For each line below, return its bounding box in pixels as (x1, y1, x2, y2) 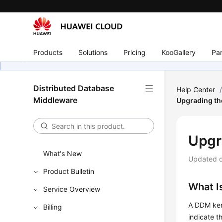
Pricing (123, 48, 146, 56)
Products (33, 48, 63, 56)
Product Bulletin (43, 167, 95, 175)
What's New (43, 149, 82, 158)
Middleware (33, 95, 78, 105)
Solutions (78, 48, 108, 56)
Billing (43, 203, 62, 211)
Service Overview (43, 185, 101, 193)
